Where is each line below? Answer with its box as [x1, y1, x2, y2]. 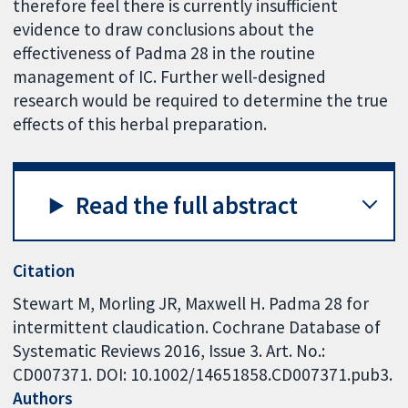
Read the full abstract [76, 189, 299, 220]
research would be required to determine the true [13, 89, 389, 112]
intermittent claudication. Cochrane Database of [13, 315, 382, 338]
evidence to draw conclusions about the [13, 18, 315, 41]
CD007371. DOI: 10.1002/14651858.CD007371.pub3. [13, 362, 393, 385]
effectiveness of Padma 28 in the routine [13, 42, 316, 65]
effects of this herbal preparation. [13, 113, 268, 136]
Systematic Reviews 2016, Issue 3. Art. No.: [13, 339, 326, 362]
